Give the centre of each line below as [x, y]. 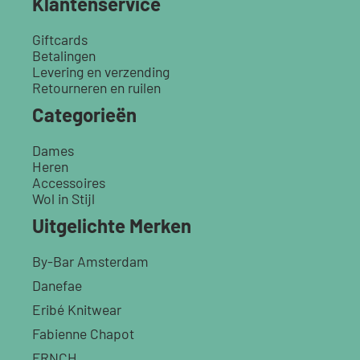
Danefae [57, 286]
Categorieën [84, 115]
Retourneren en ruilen [96, 88]
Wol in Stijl [63, 199]
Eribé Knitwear [77, 310]
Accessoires [69, 183]
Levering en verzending [101, 72]
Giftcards [60, 40]
